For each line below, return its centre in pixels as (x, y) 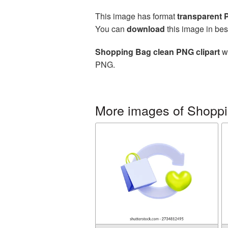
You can (111, 29)
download (146, 29)
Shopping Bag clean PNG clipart (158, 52)
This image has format (136, 16)
